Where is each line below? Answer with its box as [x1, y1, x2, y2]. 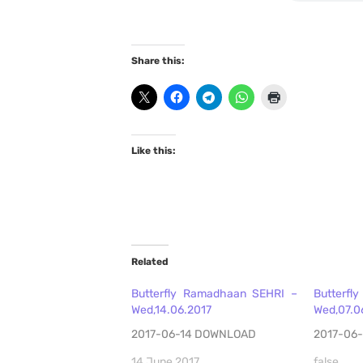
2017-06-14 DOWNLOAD [131, 327, 266, 342]
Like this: [131, 145, 176, 157]
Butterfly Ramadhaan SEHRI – [131, 287, 297, 301]
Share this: [131, 55, 185, 67]
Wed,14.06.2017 [131, 303, 211, 318]
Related [131, 256, 169, 268]
